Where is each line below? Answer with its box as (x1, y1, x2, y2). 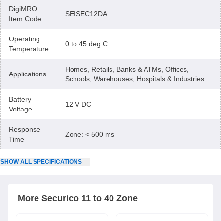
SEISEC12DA (65, 10, 107, 18)
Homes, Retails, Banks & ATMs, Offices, (65, 65, 189, 73)
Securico (41, 193, 79, 203)
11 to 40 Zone (81, 193, 138, 203)
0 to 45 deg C (65, 40, 108, 48)
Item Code (9, 15, 41, 23)
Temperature (9, 45, 49, 53)
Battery (9, 95, 31, 103)
